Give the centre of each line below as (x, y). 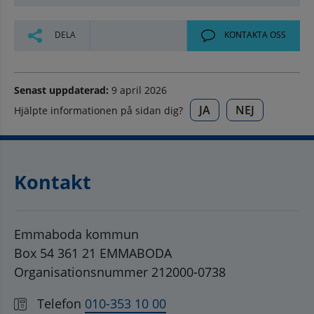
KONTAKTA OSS (254, 35)
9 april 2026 (138, 90)
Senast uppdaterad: (61, 90)
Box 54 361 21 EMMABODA (93, 253)
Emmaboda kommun (76, 234)
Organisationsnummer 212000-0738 (120, 272)
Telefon (59, 303)
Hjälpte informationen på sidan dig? (98, 110)
